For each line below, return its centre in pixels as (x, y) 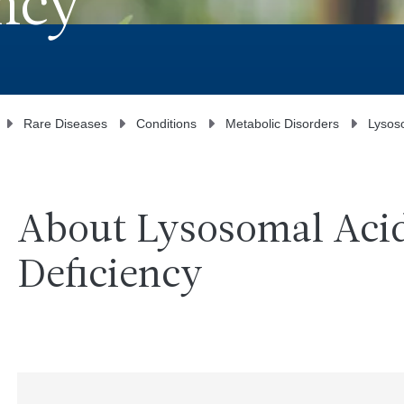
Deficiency (110, 277)
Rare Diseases (65, 123)
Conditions (166, 123)
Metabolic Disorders (282, 123)
